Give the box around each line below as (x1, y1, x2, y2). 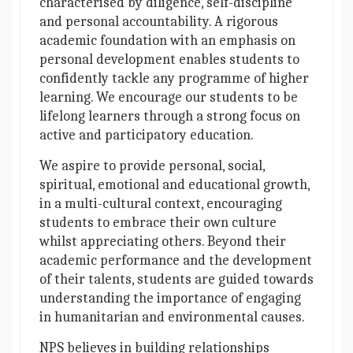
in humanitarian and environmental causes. (39, 309, 305, 326)
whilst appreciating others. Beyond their (39, 233, 286, 251)
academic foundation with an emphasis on (39, 32, 295, 50)
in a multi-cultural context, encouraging (39, 195, 282, 213)
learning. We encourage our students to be (39, 89, 298, 106)
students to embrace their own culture (39, 214, 277, 232)
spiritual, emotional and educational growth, (39, 176, 310, 194)
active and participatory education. (39, 127, 254, 144)
